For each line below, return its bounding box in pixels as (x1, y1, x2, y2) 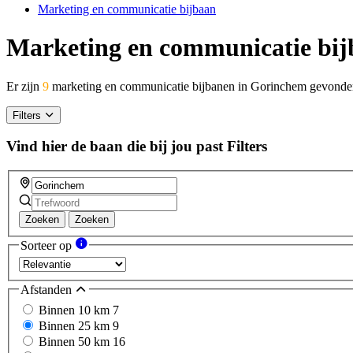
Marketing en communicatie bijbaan (38, 2, 216, 16)
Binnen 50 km (39, 334, 113, 348)
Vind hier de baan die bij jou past (6, 138, 223, 155)
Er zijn (6, 79, 43, 93)
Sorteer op (20, 238, 75, 252)
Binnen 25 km (39, 318, 113, 333)
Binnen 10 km (39, 303, 113, 317)
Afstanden (20, 283, 75, 297)
